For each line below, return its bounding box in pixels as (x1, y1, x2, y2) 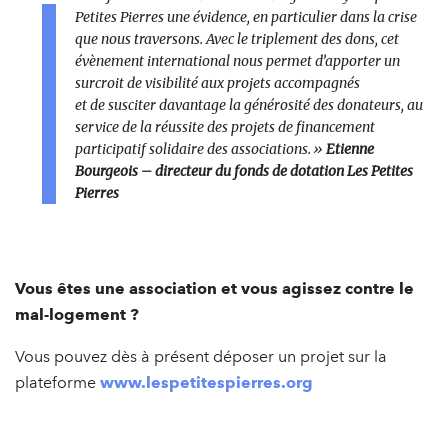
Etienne (326, 140, 374, 158)
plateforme (15, 373, 100, 392)
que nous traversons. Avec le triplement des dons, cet (75, 30, 399, 48)
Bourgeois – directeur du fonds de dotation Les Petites (75, 162, 413, 180)
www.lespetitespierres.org (100, 373, 313, 392)
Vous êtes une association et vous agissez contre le (15, 279, 414, 298)
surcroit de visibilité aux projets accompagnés (75, 74, 360, 92)
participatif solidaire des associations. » (75, 140, 323, 158)
